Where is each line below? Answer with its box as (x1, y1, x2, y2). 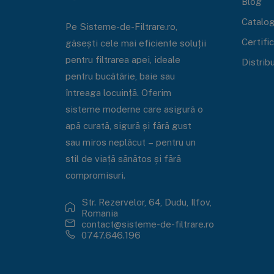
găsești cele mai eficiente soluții (65, 37, 206, 48)
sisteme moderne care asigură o (65, 103, 203, 114)
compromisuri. (65, 169, 125, 180)
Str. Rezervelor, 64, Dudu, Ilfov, (81, 196, 212, 208)
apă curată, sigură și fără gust (65, 119, 191, 131)
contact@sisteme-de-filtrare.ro (81, 218, 214, 230)
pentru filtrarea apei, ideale (65, 53, 180, 65)
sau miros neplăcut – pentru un (65, 136, 196, 147)
